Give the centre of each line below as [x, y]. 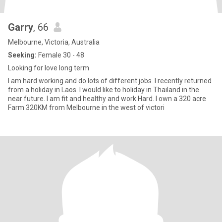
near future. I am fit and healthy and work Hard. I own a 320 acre [107, 99]
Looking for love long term [49, 68]
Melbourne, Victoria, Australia [54, 42]
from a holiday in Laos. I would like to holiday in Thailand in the [104, 90]
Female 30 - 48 [60, 55]
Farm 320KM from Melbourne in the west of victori [86, 108]
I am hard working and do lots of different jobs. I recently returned [110, 81]
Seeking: [22, 55]
